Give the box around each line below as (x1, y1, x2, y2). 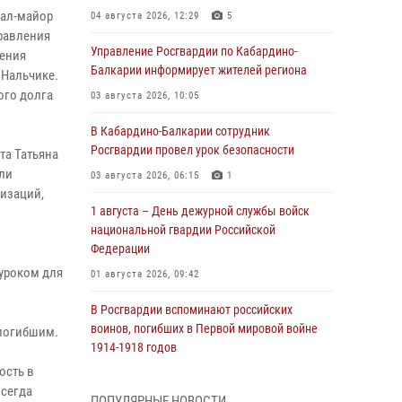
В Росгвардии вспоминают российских (91, 302, 293, 317)
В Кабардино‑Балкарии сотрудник (91, 124, 270, 138)
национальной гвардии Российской (91, 223, 275, 237)
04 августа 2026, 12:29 (91, 10, 199, 22)
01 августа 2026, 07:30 (91, 367, 199, 379)
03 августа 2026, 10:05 (91, 90, 199, 101)
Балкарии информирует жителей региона (91, 63, 307, 77)
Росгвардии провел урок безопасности (91, 143, 294, 157)
